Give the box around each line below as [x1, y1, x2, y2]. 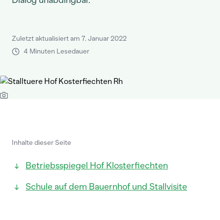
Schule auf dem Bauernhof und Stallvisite [26, 181, 187, 192]
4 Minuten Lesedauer [24, 47, 89, 55]
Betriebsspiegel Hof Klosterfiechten [26, 160, 168, 171]
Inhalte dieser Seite [12, 138, 71, 147]
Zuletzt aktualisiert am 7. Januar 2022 [12, 34, 127, 43]
